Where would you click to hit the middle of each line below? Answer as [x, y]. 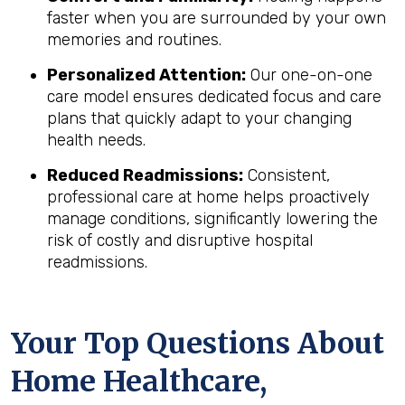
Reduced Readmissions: [145, 175]
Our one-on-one [309, 75]
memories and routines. [134, 40]
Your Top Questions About [198, 344]
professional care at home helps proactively [208, 197]
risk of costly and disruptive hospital [180, 240]
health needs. [96, 140]
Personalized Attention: [146, 75]
